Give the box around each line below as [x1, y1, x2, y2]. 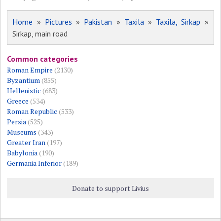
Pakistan [84, 16, 112, 27]
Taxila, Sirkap [156, 16, 201, 27]
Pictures [44, 16, 72, 27]
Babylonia [7, 147, 38, 157]
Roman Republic [7, 106, 58, 116]
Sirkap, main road [12, 28, 68, 38]
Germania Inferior [7, 158, 62, 168]
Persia [7, 116, 27, 126]
